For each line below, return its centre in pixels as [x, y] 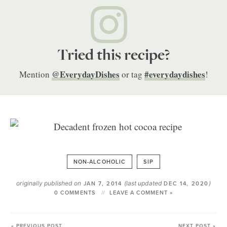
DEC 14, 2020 [186, 184]
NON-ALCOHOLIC [100, 162]
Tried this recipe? [113, 55]
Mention [35, 74]
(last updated [144, 183]
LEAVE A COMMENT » [141, 193]
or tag [132, 74]
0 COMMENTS [75, 193]
